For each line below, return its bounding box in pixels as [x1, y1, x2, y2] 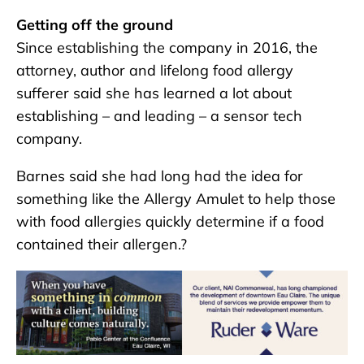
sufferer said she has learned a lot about [16, 83, 292, 102]
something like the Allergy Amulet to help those [16, 188, 336, 208]
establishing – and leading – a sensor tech [16, 106, 302, 125]
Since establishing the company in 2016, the [16, 37, 318, 57]
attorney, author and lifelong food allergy [16, 60, 293, 80]
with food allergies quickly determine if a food [16, 211, 324, 231]
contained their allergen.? [16, 234, 187, 253]
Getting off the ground [16, 15, 173, 34]
